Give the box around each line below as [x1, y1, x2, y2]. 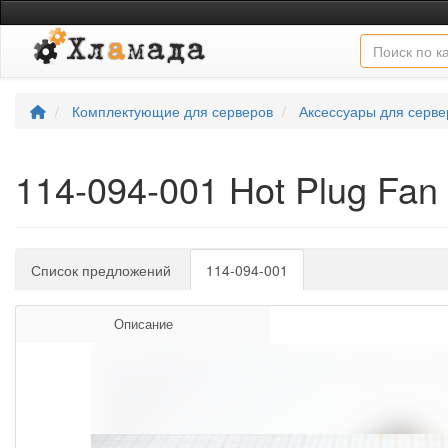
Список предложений [31, 259, 171, 280]
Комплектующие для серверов [72, 100, 273, 121]
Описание [113, 314, 173, 333]
